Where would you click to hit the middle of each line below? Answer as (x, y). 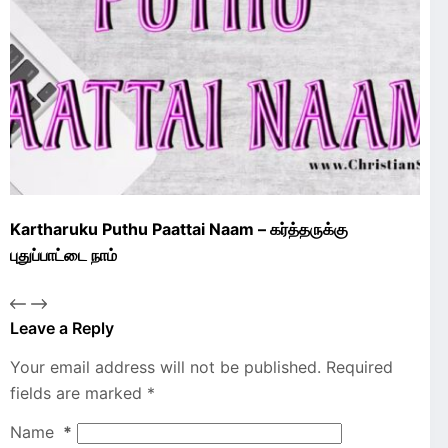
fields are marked (78, 393)
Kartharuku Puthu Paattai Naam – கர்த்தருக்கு (179, 229)
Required (359, 367)
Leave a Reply (62, 327)
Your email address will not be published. (165, 367)
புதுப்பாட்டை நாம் (63, 255)
